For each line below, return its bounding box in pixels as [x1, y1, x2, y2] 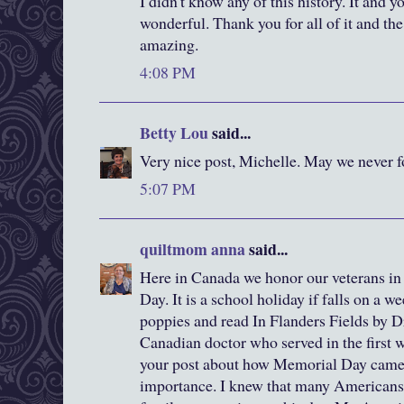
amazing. [140, 33, 198, 56]
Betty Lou [140, 121, 208, 145]
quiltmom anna [140, 237, 245, 262]
